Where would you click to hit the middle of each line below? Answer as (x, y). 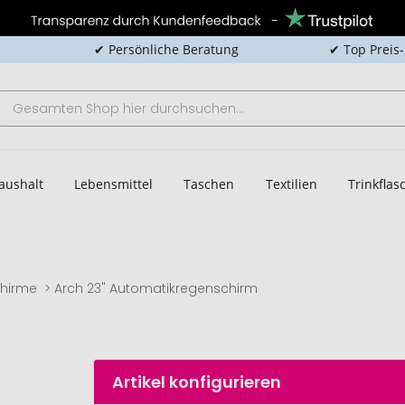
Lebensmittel (113, 184)
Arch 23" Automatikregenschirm (156, 288)
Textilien (291, 184)
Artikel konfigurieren (197, 382)
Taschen (209, 184)
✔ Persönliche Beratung (166, 49)
